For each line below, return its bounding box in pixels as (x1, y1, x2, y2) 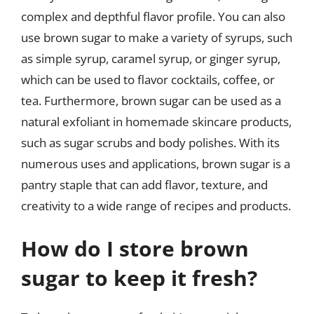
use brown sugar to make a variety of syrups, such (21, 29, 292, 46)
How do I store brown (21, 234, 249, 263)
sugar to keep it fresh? (21, 264, 257, 292)
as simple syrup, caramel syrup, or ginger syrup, (21, 50, 280, 67)
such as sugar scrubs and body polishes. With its (21, 134, 280, 151)
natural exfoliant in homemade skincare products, (21, 113, 292, 130)
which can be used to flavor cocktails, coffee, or (21, 71, 275, 88)
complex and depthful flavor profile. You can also (21, 8, 285, 25)
